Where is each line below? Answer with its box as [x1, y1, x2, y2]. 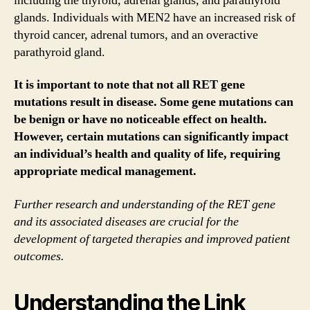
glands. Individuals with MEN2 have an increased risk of [14, 9, 295, 26]
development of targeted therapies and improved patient [14, 230, 290, 247]
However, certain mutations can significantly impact [14, 129, 289, 145]
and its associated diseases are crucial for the [14, 213, 239, 230]
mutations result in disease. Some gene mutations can [14, 94, 293, 110]
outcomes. [14, 248, 64, 264]
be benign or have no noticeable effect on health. [14, 111, 267, 127]
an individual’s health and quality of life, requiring [14, 146, 280, 162]
